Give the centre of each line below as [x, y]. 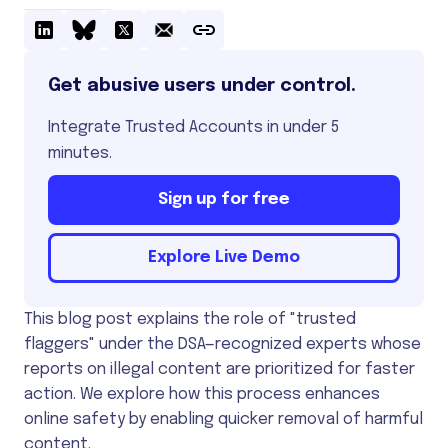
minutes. [80, 153]
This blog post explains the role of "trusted [190, 319]
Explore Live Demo [224, 257]
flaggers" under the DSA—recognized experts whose [222, 344]
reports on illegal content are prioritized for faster [219, 369]
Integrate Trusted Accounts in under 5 [193, 127]
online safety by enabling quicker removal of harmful [223, 419]
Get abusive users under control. [202, 85]
